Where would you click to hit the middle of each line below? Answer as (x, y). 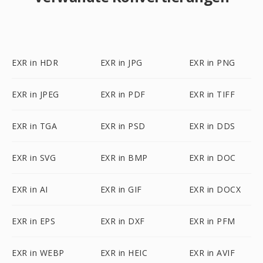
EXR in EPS (33, 221)
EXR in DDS (212, 126)
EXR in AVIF (212, 253)
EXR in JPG (121, 63)
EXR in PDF (123, 94)
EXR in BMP (124, 158)
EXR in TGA (34, 126)
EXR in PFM (212, 221)
